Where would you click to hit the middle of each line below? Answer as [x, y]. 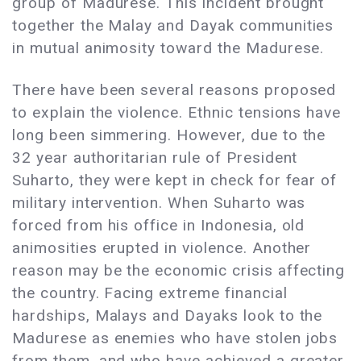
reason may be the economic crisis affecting [179, 271]
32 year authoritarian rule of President [155, 158]
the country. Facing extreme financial [150, 293]
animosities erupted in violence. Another [162, 248]
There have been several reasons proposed [174, 90]
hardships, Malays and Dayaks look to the [168, 316]
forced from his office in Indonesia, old [159, 226]
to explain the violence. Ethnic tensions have [177, 113]
